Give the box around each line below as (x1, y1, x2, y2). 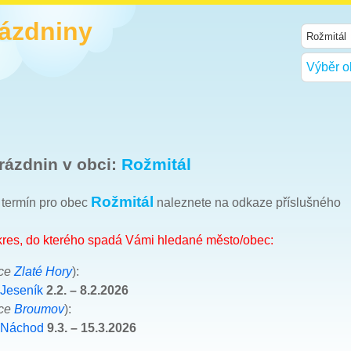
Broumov (14, 302, 64, 316)
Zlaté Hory (14, 264, 72, 278)
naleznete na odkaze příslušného (154, 195, 341, 209)
